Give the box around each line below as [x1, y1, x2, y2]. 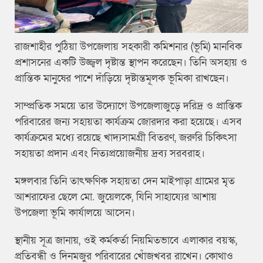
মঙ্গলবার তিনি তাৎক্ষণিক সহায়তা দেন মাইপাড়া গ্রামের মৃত [15, 174, 235, 188]
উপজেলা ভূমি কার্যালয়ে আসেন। [15, 206, 135, 220]
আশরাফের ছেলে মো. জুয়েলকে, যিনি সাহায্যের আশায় [15, 190, 217, 204]
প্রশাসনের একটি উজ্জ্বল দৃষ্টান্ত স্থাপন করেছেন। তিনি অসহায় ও [15, 56, 247, 70]
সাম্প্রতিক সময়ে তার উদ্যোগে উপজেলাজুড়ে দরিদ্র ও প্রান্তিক [15, 99, 242, 113]
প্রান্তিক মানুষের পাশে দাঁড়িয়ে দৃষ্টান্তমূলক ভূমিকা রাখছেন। [15, 72, 229, 86]
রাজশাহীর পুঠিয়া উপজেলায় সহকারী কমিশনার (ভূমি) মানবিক [15, 40, 242, 54]
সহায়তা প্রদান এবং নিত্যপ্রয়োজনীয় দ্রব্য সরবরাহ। [15, 147, 205, 161]
